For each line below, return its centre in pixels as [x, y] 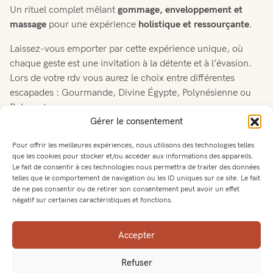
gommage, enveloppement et [180, 10]
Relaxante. [32, 107]
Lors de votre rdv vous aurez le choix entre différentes [122, 78]
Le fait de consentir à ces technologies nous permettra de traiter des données [136, 167]
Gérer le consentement [136, 121]
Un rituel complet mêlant [64, 10]
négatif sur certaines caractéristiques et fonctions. [93, 200]
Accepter [136, 235]
